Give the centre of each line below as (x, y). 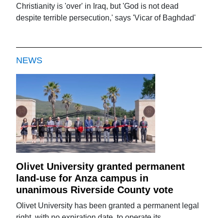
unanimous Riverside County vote (95, 190)
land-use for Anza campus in (82, 178)
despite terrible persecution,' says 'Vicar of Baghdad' (106, 18)
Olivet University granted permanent (101, 166)
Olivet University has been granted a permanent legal (108, 205)
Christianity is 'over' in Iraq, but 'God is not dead (98, 6)
